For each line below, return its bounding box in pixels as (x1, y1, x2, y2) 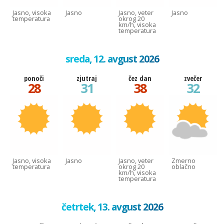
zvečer (183, 73, 202, 83)
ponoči (23, 73, 44, 83)
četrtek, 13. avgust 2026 (61, 199, 163, 213)
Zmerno (171, 155, 195, 165)
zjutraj (76, 73, 97, 83)
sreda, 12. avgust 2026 (65, 51, 159, 65)
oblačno (171, 161, 195, 171)
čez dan (128, 73, 151, 83)
